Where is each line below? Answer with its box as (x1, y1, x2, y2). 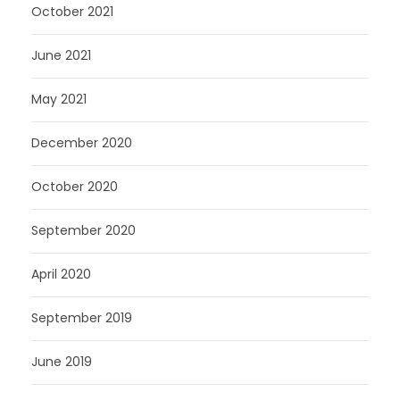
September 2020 (31, 221, 136, 239)
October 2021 (31, 3, 113, 21)
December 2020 (31, 134, 132, 152)
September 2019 (31, 309, 132, 327)
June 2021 (31, 46, 91, 64)
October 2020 (31, 178, 118, 196)
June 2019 (31, 353, 92, 371)
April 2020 (31, 265, 91, 283)
